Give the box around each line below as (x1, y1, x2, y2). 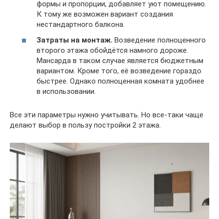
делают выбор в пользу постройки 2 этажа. (10, 120, 161, 130)
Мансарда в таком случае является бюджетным (37, 56, 203, 65)
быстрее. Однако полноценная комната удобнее (37, 76, 204, 86)
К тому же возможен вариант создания (37, 10, 173, 19)
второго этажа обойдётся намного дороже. (37, 45, 188, 55)
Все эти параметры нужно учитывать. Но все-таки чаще (10, 110, 203, 119)
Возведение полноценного (112, 35, 206, 44)
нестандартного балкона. (37, 20, 125, 29)
